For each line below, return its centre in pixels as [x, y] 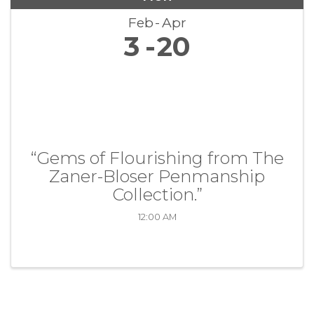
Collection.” [157, 194]
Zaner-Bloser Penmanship [157, 176]
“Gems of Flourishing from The [157, 158]
